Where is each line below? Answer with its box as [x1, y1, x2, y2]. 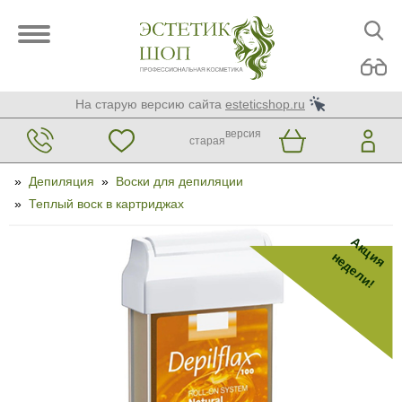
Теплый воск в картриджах [29, 197, 184, 211]
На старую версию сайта [75, 97, 222, 111]
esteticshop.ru [225, 97, 305, 111]
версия [224, 127, 261, 140]
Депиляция [29, 174, 94, 188]
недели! [328, 249, 378, 292]
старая [188, 134, 225, 147]
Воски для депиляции [116, 174, 243, 188]
